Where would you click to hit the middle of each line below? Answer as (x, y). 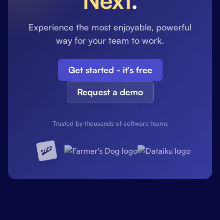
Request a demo (110, 92)
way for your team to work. (110, 40)
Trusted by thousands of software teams (110, 123)
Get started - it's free (110, 69)
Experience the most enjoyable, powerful (110, 27)
